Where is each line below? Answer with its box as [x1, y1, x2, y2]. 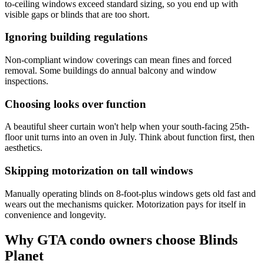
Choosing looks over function [5, 97, 146, 110]
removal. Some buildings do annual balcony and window [5, 65, 217, 75]
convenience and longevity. [5, 209, 106, 220]
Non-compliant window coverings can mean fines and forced [5, 54, 232, 65]
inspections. [5, 75, 48, 86]
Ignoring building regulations [5, 31, 147, 44]
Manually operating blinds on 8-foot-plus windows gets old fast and [5, 188, 256, 199]
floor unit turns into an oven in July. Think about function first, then [5, 132, 255, 143]
